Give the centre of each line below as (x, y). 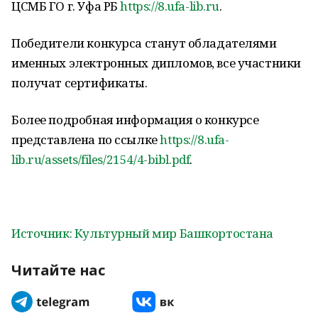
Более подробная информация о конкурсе (135, 120)
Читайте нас (58, 270)
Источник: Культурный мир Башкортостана (143, 233)
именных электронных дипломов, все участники (156, 63)
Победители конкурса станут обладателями (144, 43)
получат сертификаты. (79, 83)
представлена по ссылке (86, 139)
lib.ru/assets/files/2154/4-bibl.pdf (101, 159)
